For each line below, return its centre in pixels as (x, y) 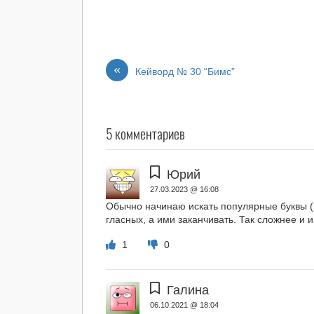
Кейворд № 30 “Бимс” (185, 72)
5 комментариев (146, 134)
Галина (187, 289)
